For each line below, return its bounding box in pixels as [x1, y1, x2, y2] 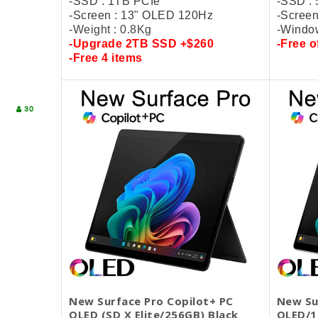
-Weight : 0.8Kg [69, 23, 152, 35]
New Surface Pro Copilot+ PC [69, 294, 234, 308]
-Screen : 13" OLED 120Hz [69, 9, 213, 21]
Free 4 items [72, 51, 143, 64]
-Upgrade [69, 37, 126, 50]
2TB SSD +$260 [125, 37, 214, 50]
